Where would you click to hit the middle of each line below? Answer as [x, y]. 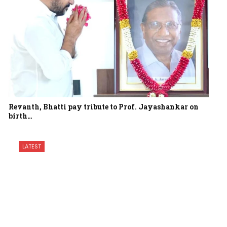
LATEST [32, 146]
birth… [21, 116]
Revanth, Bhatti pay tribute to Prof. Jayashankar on [104, 106]
